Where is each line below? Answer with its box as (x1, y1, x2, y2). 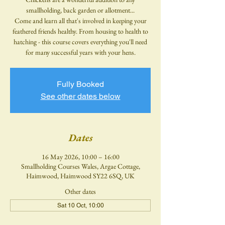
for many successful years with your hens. (25, 48, 136, 57)
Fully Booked (57, 79, 104, 89)
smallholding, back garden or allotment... (26, 6, 135, 15)
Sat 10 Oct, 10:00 (57, 202, 104, 209)
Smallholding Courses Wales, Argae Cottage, (21, 162, 140, 171)
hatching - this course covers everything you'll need (14, 37, 147, 47)
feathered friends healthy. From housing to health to (13, 27, 148, 36)
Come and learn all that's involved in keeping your (14, 16, 147, 26)
